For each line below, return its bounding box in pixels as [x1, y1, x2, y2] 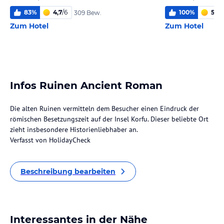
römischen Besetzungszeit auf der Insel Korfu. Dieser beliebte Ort [10, 114, 208, 123]
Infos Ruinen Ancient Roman [10, 79, 162, 91]
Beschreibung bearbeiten [20, 167, 115, 176]
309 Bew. [74, 8, 101, 16]
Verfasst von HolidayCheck [10, 135, 90, 144]
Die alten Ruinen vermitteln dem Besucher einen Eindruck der [10, 104, 199, 113]
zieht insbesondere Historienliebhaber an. [10, 125, 138, 134]
